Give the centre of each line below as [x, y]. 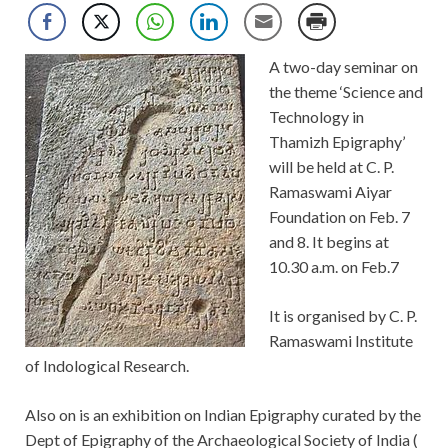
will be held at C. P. [331, 167]
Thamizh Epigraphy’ [337, 142]
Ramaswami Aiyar [330, 192]
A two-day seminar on [343, 67]
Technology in [316, 117]
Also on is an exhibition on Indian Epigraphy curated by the [223, 415]
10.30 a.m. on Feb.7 [334, 267]
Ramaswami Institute [341, 341]
